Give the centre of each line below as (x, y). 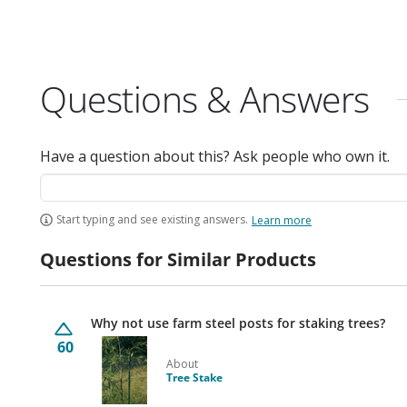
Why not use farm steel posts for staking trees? (238, 323)
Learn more (282, 220)
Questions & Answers (205, 99)
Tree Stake (194, 377)
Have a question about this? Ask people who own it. (215, 156)
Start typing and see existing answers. (152, 219)
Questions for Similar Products (178, 259)
